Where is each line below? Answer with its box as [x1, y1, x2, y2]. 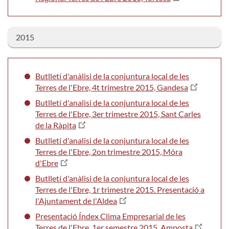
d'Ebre [35, 157, 58, 168]
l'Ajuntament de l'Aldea [35, 195, 117, 205]
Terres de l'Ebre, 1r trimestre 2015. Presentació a [35, 184, 204, 194]
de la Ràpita [35, 120, 76, 130]
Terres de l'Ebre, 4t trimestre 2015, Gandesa [35, 82, 188, 92]
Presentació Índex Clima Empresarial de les [35, 211, 186, 221]
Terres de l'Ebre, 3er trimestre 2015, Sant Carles [35, 108, 201, 119]
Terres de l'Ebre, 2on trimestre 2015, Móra [35, 146, 182, 156]
